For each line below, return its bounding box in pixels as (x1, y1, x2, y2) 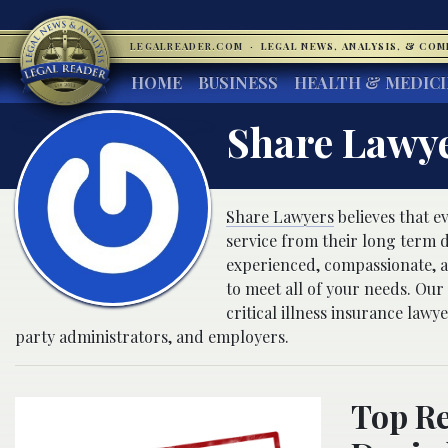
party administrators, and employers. (15, 326, 289, 347)
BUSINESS (198, 72, 278, 93)
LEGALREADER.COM (130, 40, 247, 52)
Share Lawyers (225, 206, 334, 227)
